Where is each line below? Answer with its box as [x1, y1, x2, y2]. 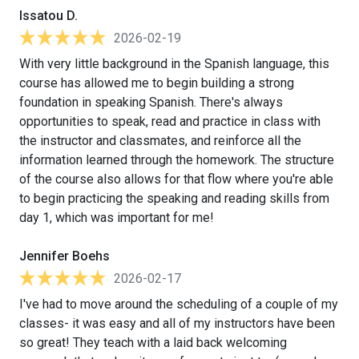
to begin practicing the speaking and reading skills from [19, 190, 329, 206]
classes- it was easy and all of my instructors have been [19, 315, 335, 331]
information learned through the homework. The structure [19, 151, 334, 167]
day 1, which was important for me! [19, 209, 214, 225]
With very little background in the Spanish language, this [19, 55, 329, 71]
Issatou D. [19, 7, 78, 23]
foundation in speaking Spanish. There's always [19, 94, 283, 110]
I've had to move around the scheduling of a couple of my [19, 296, 338, 312]
